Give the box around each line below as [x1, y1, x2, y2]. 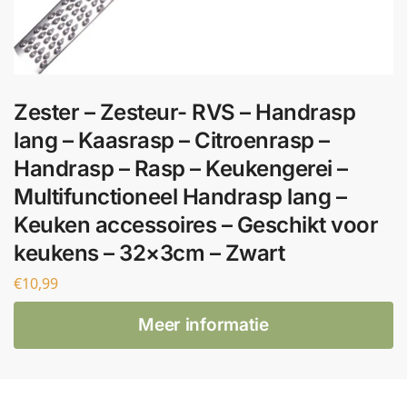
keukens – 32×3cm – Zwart [14, 240, 284, 266]
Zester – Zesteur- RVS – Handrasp [14, 99, 355, 125]
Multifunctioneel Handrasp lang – [14, 184, 346, 210]
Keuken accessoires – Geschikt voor [14, 212, 378, 238]
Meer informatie [138, 313, 269, 335]
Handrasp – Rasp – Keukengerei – [14, 155, 348, 182]
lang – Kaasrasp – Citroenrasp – [14, 127, 330, 154]
